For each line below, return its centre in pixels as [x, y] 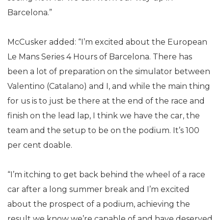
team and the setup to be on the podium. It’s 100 [103, 130]
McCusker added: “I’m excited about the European [107, 42]
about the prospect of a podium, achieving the [99, 204]
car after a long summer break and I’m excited [98, 189]
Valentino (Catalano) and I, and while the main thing [109, 86]
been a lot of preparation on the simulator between [109, 71]
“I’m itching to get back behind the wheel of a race [106, 175]
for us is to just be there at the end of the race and [106, 101]
